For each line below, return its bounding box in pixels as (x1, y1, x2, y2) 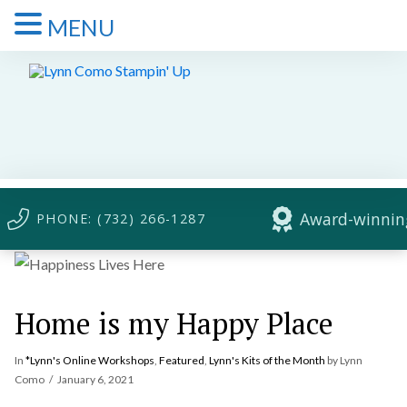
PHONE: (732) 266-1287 (36, 210, 206, 227)
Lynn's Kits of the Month (208, 353, 325, 368)
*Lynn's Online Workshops (25, 353, 154, 368)
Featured (158, 353, 204, 368)
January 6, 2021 (57, 372, 134, 387)
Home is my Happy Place (14, 304, 333, 343)
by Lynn (324, 353, 362, 368)
